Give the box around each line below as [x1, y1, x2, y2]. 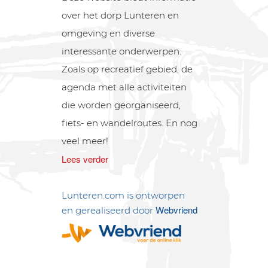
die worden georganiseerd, [62, 99, 181, 111]
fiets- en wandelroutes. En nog [62, 117, 198, 129]
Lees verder [62, 152, 109, 165]
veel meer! [62, 135, 109, 147]
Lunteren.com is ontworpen [62, 190, 185, 202]
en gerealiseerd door [62, 205, 156, 217]
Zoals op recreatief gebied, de [62, 63, 193, 75]
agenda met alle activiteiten [62, 81, 187, 93]
